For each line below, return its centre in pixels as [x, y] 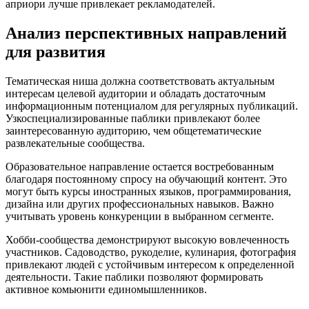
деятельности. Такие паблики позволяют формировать [134, 277]
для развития [56, 51]
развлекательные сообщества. [75, 143]
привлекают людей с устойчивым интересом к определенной [150, 264]
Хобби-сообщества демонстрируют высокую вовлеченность [147, 239]
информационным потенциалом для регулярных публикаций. [152, 106]
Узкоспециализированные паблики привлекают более [133, 118]
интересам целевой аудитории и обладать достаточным [136, 93]
